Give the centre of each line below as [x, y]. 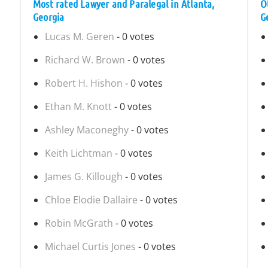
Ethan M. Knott [78, 106]
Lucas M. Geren [80, 36]
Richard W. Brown [85, 60]
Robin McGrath [79, 223]
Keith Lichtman [79, 153]
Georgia [49, 17]
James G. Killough [84, 176]
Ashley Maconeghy [87, 130]
